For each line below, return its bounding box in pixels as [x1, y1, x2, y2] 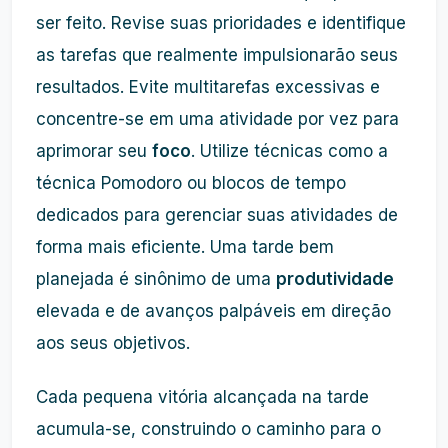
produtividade [276, 269, 394, 289]
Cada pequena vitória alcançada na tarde [36, 387, 369, 407]
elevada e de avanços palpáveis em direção [36, 301, 391, 321]
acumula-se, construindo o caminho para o [36, 419, 381, 439]
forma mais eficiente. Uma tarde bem [36, 237, 334, 257]
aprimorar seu [36, 141, 152, 161]
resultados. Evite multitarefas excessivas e [36, 77, 380, 97]
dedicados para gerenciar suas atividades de [36, 205, 398, 225]
